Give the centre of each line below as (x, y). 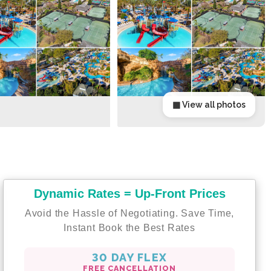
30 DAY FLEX (129, 258)
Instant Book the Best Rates (129, 227)
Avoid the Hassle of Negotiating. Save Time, (129, 213)
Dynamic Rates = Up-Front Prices (129, 193)
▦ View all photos (209, 104)
